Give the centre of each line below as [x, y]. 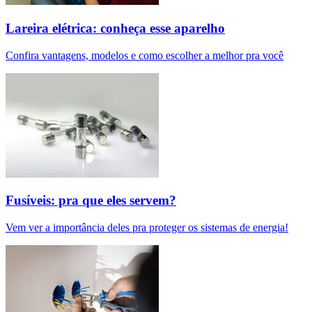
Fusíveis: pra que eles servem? [91, 201]
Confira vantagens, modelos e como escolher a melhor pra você [145, 55]
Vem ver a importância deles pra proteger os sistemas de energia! [147, 228]
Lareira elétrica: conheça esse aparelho [115, 28]
